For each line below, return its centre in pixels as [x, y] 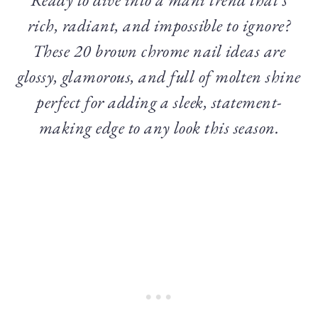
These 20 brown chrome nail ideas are [159, 50]
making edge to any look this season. [159, 127]
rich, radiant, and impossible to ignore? [159, 25]
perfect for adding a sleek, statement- [159, 102]
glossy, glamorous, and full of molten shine [159, 76]
